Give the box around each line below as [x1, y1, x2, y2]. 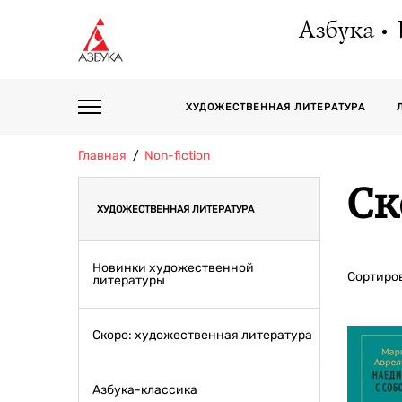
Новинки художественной [92, 260, 254, 275]
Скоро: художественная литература [92, 328, 312, 343]
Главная [78, 148, 127, 163]
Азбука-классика [92, 382, 197, 398]
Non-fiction [144, 148, 210, 163]
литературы [92, 273, 165, 288]
